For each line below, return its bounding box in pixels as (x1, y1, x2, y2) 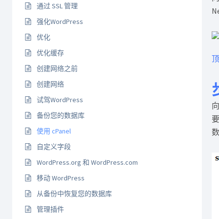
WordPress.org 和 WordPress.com (37, 158, 138, 167)
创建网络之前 (37, 64, 78, 73)
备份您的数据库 (37, 111, 85, 120)
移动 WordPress (37, 174, 85, 182)
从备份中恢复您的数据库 (37, 189, 112, 198)
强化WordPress (37, 17, 83, 26)
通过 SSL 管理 (37, 1, 78, 10)
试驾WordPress (37, 95, 83, 104)
